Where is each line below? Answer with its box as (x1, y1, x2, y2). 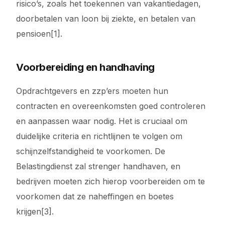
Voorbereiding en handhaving (16, 61, 155, 73)
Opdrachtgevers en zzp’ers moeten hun (16, 86, 169, 96)
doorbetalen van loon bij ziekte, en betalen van (16, 14, 196, 24)
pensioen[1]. (16, 29, 63, 39)
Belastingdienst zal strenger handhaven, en (16, 161, 181, 171)
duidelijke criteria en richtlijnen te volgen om (16, 131, 183, 141)
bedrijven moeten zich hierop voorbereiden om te (16, 176, 205, 186)
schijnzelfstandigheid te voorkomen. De (16, 146, 166, 156)
